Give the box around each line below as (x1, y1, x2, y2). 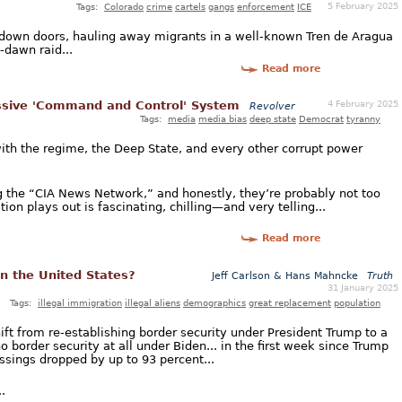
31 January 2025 (328, 281, 398, 293)
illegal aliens (125, 296, 180, 308)
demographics (183, 296, 246, 308)
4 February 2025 (328, 97, 398, 109)
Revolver (249, 100, 295, 112)
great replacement (249, 296, 331, 308)
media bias (198, 112, 247, 124)
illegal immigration (38, 296, 122, 308)
